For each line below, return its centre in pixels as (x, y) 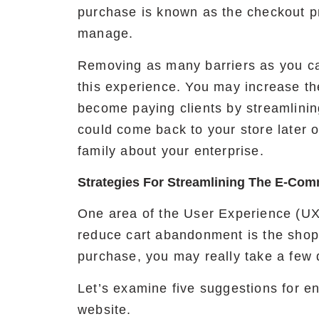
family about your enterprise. (171, 151)
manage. (106, 34)
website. (105, 310)
